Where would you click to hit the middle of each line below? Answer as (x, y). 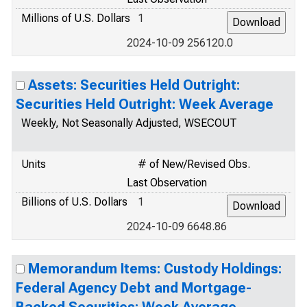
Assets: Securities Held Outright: (134, 85)
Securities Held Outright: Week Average (145, 104)
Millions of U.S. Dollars (76, 18)
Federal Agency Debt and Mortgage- (134, 288)
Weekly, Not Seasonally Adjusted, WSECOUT (129, 123)
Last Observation (167, 183)
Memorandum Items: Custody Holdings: (155, 269)
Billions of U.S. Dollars (74, 202)
